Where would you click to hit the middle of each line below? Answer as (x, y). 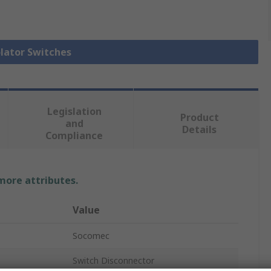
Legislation (74, 112)
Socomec (91, 236)
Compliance (74, 136)
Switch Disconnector (113, 261)
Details (200, 130)
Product (199, 118)
